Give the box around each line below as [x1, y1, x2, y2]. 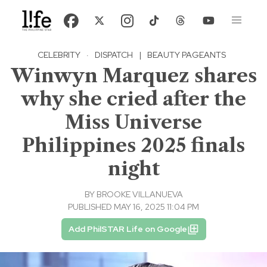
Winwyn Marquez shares [10, 64, 257, 88]
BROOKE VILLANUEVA [96, 189, 183, 200]
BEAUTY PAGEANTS [147, 49, 226, 61]
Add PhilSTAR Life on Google [68, 223, 187, 235]
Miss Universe [65, 110, 202, 134]
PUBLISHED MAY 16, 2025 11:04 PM [68, 201, 199, 213]
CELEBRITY [37, 49, 80, 61]
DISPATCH [94, 49, 133, 61]
